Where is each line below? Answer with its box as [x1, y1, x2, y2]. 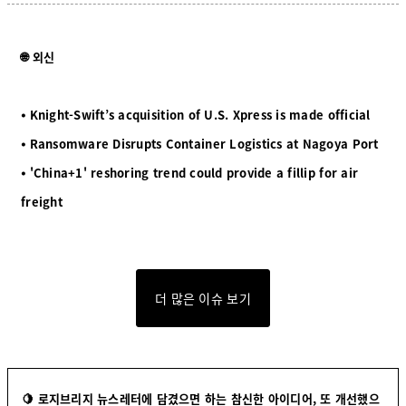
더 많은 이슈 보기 [155, 289, 251, 308]
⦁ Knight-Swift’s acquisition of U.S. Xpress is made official [21, 106, 371, 124]
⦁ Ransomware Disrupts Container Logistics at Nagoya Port [21, 135, 379, 153]
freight [21, 193, 63, 211]
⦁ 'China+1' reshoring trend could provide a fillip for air [21, 164, 359, 182]
